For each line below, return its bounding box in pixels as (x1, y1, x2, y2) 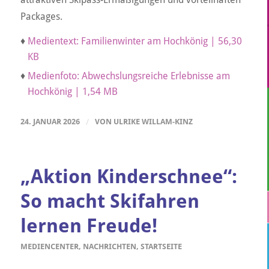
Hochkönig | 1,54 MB (27, 85, 118, 97)
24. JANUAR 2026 (20, 116, 80, 126)
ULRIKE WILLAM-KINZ (113, 116, 193, 126)
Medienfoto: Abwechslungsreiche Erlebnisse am (27, 70, 230, 82)
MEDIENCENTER (20, 241, 79, 251)
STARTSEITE (140, 241, 182, 251)
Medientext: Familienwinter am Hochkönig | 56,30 (27, 35, 242, 47)
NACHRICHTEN (82, 241, 136, 251)
